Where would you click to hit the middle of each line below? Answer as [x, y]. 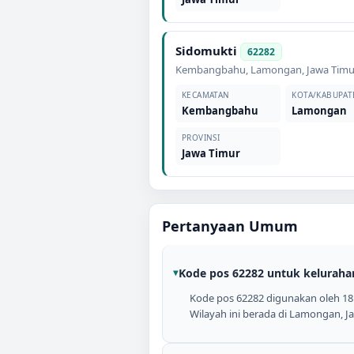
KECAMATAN [206, 95]
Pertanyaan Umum [230, 226]
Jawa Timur [211, 153]
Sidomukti [206, 51]
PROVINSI [201, 137]
